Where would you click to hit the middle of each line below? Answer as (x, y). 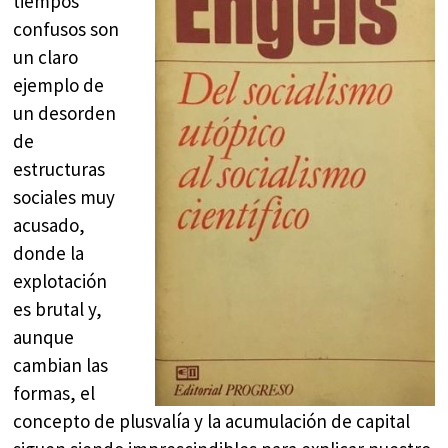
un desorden (65, 113)
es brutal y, (58, 309)
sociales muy (64, 197)
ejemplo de (59, 85)
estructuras (59, 169)
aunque (44, 337)
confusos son (66, 29)
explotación (60, 281)
